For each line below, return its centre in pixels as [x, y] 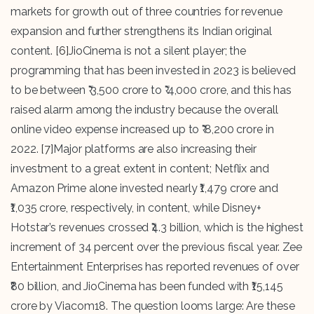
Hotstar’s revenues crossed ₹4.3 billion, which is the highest [157, 228]
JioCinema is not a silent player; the [157, 51]
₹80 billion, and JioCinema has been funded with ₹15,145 [147, 287]
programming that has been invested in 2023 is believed [153, 71]
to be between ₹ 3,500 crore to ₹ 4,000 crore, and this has [151, 90]
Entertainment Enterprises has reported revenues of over [155, 267]
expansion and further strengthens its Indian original [141, 32]
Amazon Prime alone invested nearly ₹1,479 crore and [144, 189]
